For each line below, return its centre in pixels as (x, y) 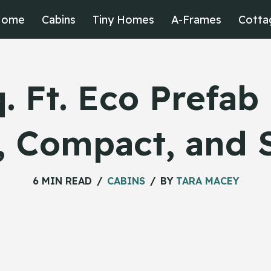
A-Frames (196, 19)
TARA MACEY (207, 181)
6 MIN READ (62, 181)
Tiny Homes (123, 19)
